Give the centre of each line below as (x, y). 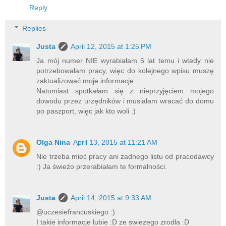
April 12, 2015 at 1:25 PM (111, 47)
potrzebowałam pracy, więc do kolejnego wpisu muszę (125, 71)
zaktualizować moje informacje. (86, 81)
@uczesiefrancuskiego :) (76, 212)
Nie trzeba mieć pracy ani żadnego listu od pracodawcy (125, 157)
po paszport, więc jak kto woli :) (86, 111)
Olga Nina (53, 143)
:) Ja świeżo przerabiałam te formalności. (102, 167)
